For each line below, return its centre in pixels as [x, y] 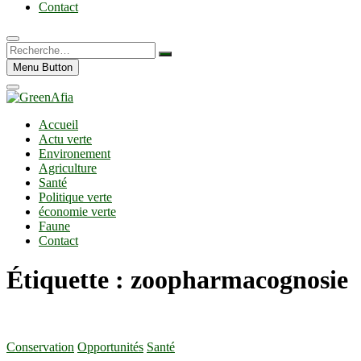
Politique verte [75, 197]
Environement [75, 154]
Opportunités [110, 346]
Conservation [40, 346]
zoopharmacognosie [239, 280]
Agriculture [68, 168]
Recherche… [39, 48]
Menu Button [43, 67]
